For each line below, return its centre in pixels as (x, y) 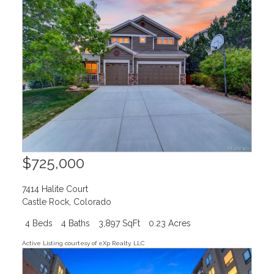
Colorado (92, 202)
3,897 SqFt (119, 223)
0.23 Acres (169, 223)
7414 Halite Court (55, 189)
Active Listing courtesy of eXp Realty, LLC (83, 243)
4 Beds (39, 223)
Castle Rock (45, 202)
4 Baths (75, 223)
